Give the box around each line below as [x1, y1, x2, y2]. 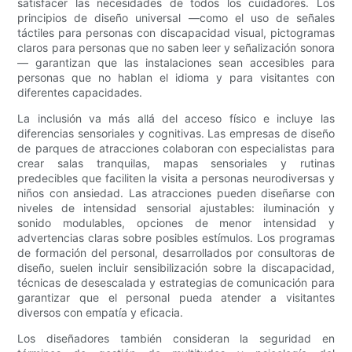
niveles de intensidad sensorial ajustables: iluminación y [17, 201, 335, 215]
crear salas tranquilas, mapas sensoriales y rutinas [17, 156, 335, 170]
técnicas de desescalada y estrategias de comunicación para [17, 276, 335, 290]
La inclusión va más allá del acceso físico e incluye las [17, 112, 335, 126]
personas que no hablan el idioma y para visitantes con [17, 71, 335, 85]
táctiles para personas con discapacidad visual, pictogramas [17, 26, 335, 40]
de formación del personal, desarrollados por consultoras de [17, 246, 335, 260]
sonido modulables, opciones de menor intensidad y [17, 216, 335, 230]
